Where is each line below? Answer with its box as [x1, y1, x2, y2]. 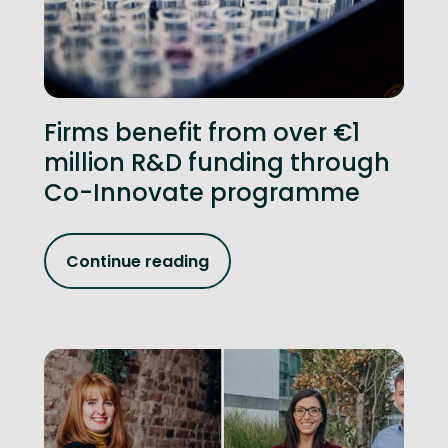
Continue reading [66, 249, 209, 273]
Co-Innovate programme [44, 176, 360, 209]
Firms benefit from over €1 [44, 116, 360, 149]
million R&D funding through [44, 146, 390, 179]
